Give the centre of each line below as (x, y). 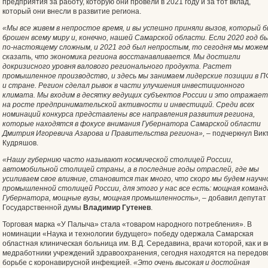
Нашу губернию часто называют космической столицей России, (120, 160)
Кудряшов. (20, 143)
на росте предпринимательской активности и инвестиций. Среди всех (128, 105)
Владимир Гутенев (117, 208)
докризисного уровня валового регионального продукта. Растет (117, 66)
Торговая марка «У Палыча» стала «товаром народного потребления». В (127, 224)
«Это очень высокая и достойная (191, 263)
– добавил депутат (233, 198)
